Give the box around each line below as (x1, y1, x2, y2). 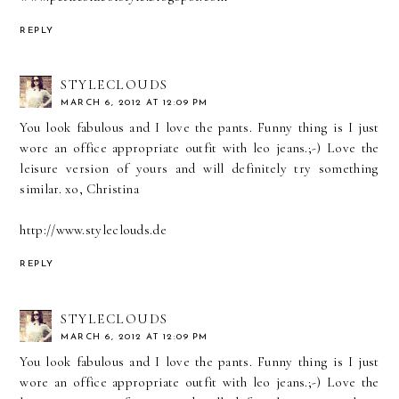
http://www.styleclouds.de (20, 222, 167, 239)
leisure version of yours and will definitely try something (20, 160, 379, 177)
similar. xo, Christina (20, 181, 140, 198)
